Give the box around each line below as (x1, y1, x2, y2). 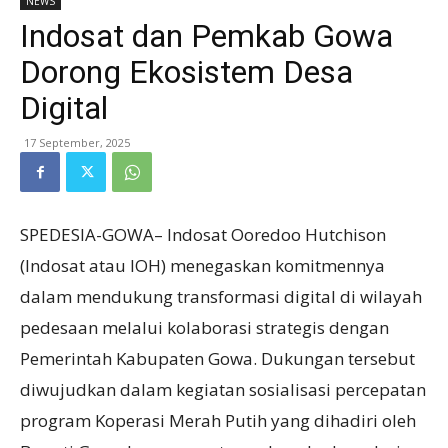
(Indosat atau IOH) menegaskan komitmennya (20, 254, 385, 277)
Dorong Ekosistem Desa (20, 53, 353, 91)
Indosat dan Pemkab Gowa (20, 17, 393, 55)
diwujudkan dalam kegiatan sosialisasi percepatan (20, 378, 426, 401)
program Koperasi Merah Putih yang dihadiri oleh (20, 409, 416, 432)
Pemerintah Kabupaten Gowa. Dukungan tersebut (20, 347, 415, 370)
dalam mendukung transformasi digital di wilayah (20, 285, 422, 308)
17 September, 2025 (24, 135, 130, 150)
